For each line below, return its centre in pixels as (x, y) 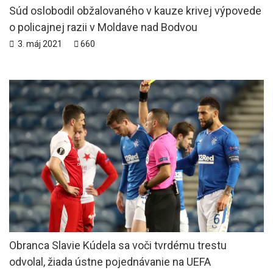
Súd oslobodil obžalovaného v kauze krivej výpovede (135, 10)
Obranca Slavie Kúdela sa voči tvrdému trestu (118, 245)
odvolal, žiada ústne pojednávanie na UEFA (110, 261)
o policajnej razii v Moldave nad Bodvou (103, 27)
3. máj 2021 (39, 44)
